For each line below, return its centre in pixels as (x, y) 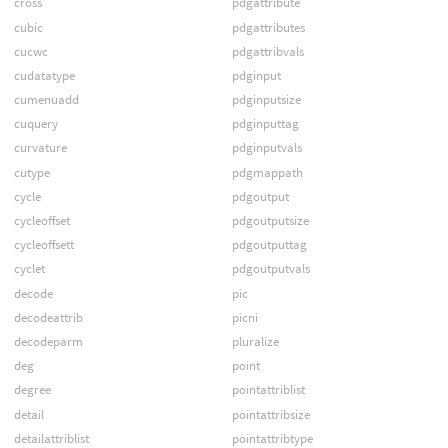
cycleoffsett (43, 245)
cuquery (35, 124)
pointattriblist (268, 390)
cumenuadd (46, 100)
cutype (31, 172)
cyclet (29, 269)
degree (32, 390)
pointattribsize (270, 414)
